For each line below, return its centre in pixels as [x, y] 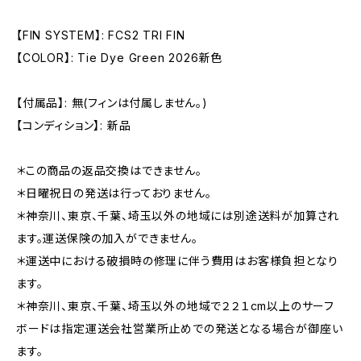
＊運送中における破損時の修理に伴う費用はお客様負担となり [177, 261]
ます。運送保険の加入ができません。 [107, 238]
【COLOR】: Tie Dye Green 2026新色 [120, 58]
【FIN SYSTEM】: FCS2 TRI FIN [101, 35]
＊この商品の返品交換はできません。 [109, 170]
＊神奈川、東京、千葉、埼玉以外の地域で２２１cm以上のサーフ [176, 306]
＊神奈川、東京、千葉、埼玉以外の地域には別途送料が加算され [178, 216]
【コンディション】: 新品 [74, 125]
